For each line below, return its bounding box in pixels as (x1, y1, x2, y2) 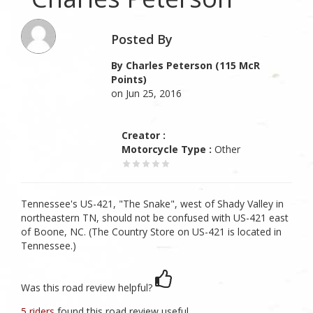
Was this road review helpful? (21, 281, 152, 294)
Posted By (111, 31, 173, 48)
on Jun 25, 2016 (111, 87, 182, 100)
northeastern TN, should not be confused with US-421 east (21, 211, 289, 224)
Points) (111, 73, 147, 86)
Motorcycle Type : (122, 143, 212, 156)
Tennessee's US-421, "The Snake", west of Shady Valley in (21, 197, 284, 210)
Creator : (122, 129, 166, 142)
